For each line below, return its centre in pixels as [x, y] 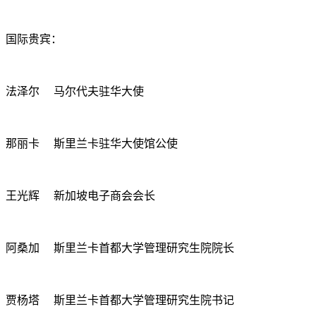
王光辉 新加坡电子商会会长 [80, 196]
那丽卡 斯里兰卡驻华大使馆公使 [92, 144]
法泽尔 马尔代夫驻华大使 [75, 91]
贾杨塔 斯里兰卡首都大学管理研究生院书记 [120, 300]
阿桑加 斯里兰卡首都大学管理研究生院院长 [120, 248]
